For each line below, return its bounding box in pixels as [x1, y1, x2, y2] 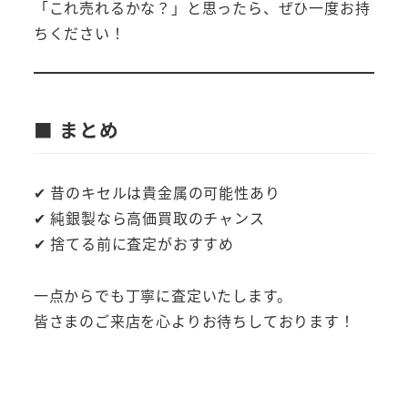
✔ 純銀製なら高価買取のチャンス [33, 207, 265, 229]
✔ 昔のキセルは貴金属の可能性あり [33, 181, 280, 204]
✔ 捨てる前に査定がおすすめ [33, 232, 234, 255]
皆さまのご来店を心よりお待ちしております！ [33, 310, 355, 332]
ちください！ [33, 22, 126, 45]
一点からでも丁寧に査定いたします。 [33, 284, 292, 307]
